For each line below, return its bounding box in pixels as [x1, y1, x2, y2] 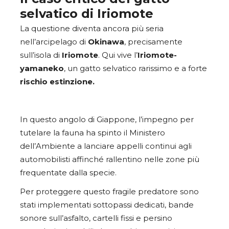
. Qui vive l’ [98, 50, 138, 60]
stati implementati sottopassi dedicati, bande [20, 200, 194, 210]
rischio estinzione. [20, 77, 97, 86]
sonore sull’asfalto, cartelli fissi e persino [20, 213, 172, 223]
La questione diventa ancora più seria [20, 24, 164, 33]
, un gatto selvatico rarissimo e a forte [64, 63, 207, 73]
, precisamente [124, 37, 182, 47]
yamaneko [20, 63, 64, 73]
